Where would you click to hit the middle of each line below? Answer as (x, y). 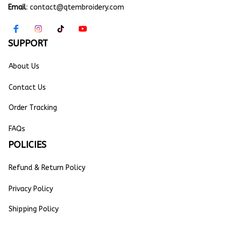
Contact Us (27, 87)
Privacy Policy (31, 189)
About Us (24, 66)
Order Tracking (33, 107)
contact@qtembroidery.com (77, 8)
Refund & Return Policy (47, 167)
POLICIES (27, 145)
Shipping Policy (34, 209)
